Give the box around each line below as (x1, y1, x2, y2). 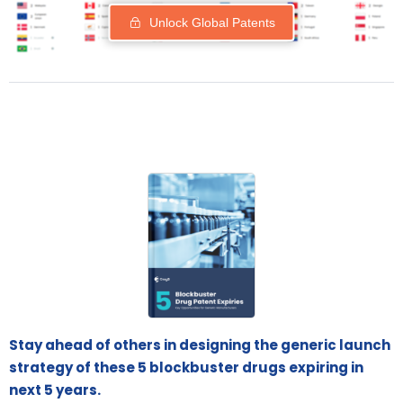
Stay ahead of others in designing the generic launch (9, 335, 390, 354)
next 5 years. (9, 380, 101, 399)
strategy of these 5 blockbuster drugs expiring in (9, 357, 363, 377)
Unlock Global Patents (148, 15, 275, 31)
